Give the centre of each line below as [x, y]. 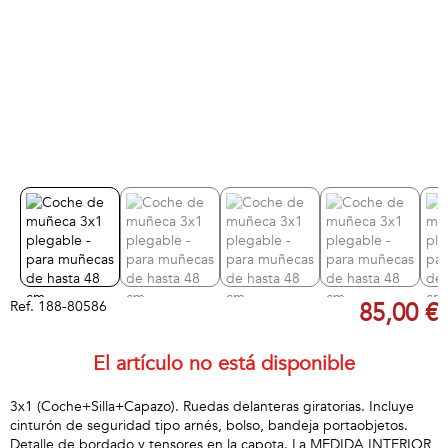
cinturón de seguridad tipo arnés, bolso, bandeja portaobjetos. [209, 425]
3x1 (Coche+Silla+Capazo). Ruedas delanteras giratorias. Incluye [212, 406]
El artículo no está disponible [224, 363]
